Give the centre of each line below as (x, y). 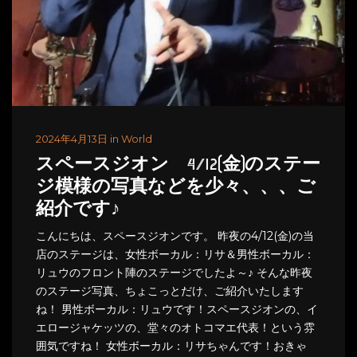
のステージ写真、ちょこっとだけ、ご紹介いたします (170, 290)
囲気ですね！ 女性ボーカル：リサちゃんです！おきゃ (171, 345)
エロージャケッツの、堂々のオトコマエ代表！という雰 (175, 327)
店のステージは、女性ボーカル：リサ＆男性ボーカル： (175, 254)
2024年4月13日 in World (94, 138)
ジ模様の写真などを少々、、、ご (176, 187)
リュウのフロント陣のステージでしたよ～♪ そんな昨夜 (174, 272)
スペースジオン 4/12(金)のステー (178, 165)
